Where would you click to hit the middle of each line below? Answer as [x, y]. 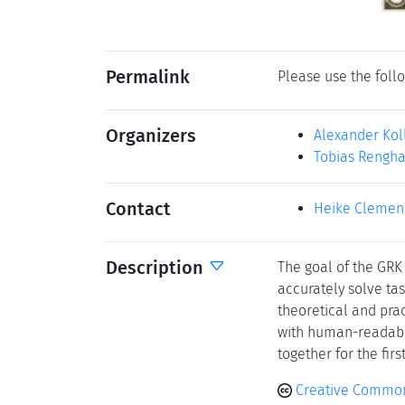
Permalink [148, 76]
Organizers [151, 135]
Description [157, 267]
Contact [138, 208]
